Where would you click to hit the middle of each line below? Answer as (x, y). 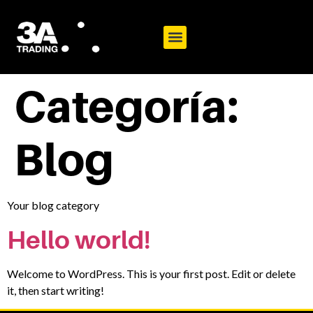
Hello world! (79, 239)
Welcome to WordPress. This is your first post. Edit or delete (151, 273)
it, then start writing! (56, 290)
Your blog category (53, 205)
